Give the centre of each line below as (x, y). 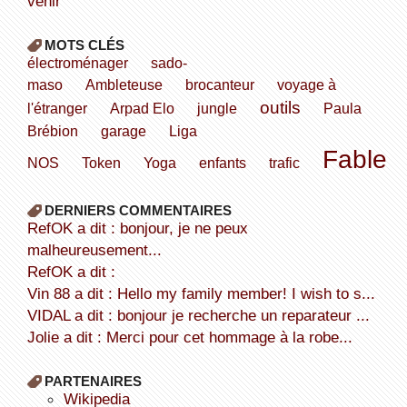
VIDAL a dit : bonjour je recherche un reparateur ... (203, 315)
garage (123, 130)
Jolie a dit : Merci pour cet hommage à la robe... (194, 337)
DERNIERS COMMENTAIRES (138, 210)
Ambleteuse (124, 84)
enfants (222, 162)
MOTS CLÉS (84, 45)
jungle (217, 108)
